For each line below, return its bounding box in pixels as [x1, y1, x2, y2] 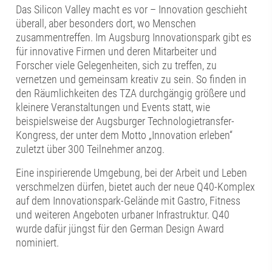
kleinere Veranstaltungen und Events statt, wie [16, 100, 211, 114]
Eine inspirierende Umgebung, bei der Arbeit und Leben [16, 166, 248, 179]
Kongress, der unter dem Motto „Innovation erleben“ [16, 128, 233, 141]
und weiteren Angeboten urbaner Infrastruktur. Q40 [16, 208, 230, 221]
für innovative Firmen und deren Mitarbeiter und [16, 44, 217, 58]
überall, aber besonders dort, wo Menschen [16, 16, 197, 30]
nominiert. [16, 236, 59, 249]
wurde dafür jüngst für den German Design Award [16, 222, 225, 235]
